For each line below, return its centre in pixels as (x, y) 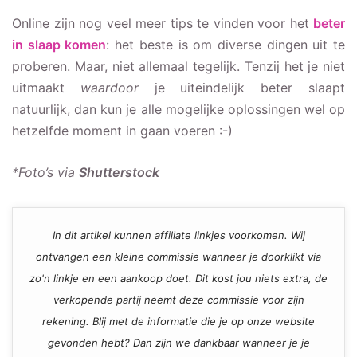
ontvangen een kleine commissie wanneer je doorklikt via (178, 256)
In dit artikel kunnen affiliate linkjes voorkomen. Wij (178, 235)
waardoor (109, 87)
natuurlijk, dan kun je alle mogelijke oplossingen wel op (178, 109)
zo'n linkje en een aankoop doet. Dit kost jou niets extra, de (178, 278)
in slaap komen (59, 44)
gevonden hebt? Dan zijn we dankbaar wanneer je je (178, 342)
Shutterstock (119, 172)
